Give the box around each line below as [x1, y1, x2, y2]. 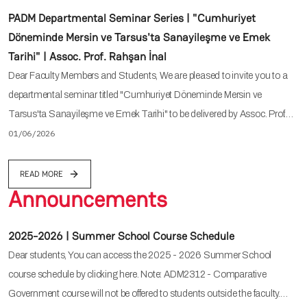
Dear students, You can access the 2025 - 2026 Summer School [8, 250, 272, 261]
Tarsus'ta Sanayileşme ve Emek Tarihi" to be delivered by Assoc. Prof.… [8, 109, 294, 120]
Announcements [8, 185, 167, 214]
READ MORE [20, 169, 63, 180]
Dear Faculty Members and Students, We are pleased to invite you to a [8, 71, 288, 82]
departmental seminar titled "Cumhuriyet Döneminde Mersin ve [8, 90, 262, 101]
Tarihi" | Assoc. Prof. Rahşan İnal [8, 49, 167, 64]
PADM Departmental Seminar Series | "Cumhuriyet [8, 11, 256, 26]
